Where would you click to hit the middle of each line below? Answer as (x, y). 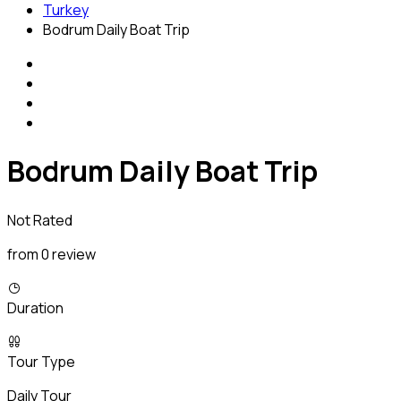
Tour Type (41, 361)
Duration (35, 307)
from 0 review (51, 254)
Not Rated (40, 220)
